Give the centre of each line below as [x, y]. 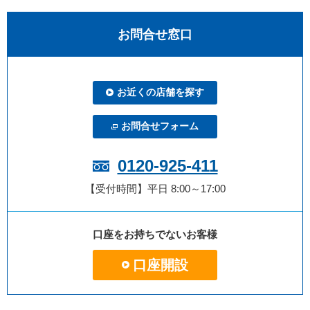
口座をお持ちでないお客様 [155, 234]
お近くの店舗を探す [161, 92]
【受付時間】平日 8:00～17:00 [155, 188]
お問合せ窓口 [155, 34]
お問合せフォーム [160, 126]
